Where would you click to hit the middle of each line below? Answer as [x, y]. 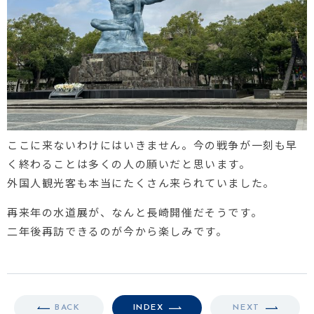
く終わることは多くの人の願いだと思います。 [129, 163]
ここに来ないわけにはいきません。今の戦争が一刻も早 [153, 144]
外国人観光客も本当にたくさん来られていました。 [141, 182]
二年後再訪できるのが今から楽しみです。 [117, 231]
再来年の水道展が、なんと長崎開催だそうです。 [135, 212]
